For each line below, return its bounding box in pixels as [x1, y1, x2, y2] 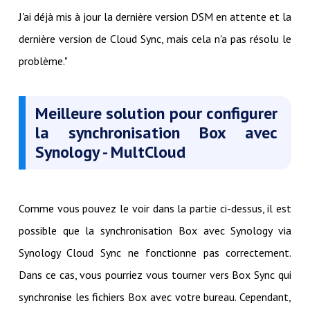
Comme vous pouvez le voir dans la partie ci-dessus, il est [18, 201, 292, 215]
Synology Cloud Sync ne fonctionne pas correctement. [18, 245, 292, 259]
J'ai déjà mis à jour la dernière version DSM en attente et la [18, 9, 292, 24]
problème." [18, 53, 68, 68]
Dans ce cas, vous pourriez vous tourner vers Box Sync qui [18, 267, 292, 282]
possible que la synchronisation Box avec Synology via [18, 223, 292, 237]
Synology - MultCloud [35, 140, 185, 163]
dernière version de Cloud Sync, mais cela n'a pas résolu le [18, 31, 292, 46]
